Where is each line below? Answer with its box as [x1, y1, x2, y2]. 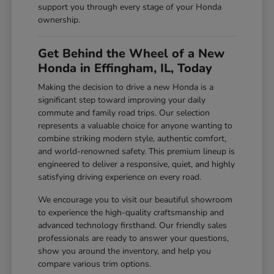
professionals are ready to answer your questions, [38, 232, 229, 244]
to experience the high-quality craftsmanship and [38, 206, 224, 218]
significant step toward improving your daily [38, 94, 206, 106]
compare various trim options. [38, 257, 152, 270]
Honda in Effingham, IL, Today [38, 59, 213, 76]
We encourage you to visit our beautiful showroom [38, 193, 233, 206]
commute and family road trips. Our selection [38, 106, 210, 119]
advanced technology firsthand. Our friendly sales [38, 219, 228, 231]
